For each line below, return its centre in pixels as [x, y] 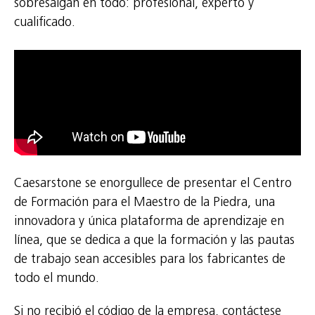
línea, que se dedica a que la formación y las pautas [154, 240]
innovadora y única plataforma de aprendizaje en [149, 221]
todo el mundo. [57, 278]
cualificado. [45, 22]
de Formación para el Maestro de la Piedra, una [144, 202]
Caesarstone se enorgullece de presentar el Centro [153, 183]
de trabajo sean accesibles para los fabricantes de [150, 259]
